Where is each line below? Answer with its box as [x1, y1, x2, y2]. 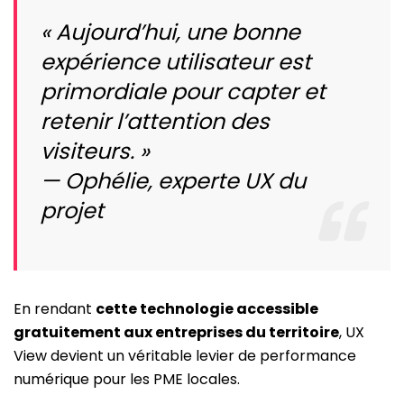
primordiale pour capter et [41, 76, 326, 106]
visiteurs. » [41, 135, 150, 166]
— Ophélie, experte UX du [41, 165, 306, 196]
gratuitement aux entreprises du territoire [14, 321, 339, 343]
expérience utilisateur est [41, 46, 311, 77]
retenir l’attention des [41, 106, 270, 136]
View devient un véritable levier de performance [14, 344, 356, 366]
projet [41, 195, 104, 225]
